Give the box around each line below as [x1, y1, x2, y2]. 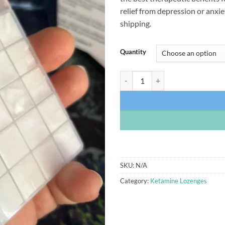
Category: [120, 176, 150, 185]
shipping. [120, 18, 151, 28]
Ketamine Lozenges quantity [120, 71, 207, 80]
